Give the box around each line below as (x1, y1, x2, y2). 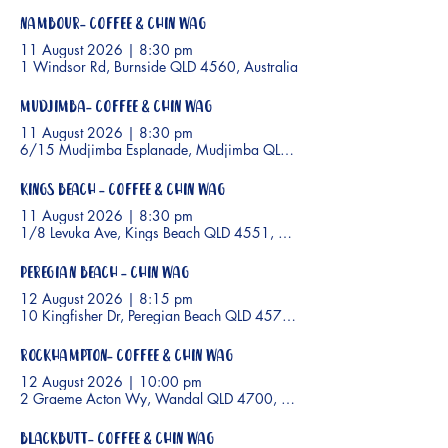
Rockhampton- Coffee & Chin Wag (20, 345, 233, 369)
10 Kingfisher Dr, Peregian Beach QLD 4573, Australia (20, 306, 353, 326)
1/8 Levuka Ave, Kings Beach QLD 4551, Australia (20, 223, 332, 243)
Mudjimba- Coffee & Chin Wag (20, 96, 212, 120)
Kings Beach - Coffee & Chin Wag (20, 179, 225, 203)
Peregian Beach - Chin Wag (20, 262, 189, 286)
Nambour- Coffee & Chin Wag (20, 13, 206, 37)
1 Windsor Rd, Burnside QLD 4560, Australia (20, 57, 298, 77)
